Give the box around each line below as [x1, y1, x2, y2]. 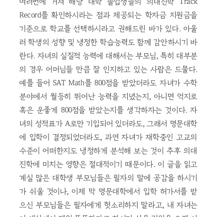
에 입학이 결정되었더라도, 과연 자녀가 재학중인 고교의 [19, 133, 198, 141]
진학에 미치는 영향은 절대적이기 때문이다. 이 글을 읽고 [19, 160, 198, 168]
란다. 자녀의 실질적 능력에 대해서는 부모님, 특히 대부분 [19, 52, 198, 60]
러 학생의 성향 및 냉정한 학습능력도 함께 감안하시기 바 [19, 38, 198, 46]
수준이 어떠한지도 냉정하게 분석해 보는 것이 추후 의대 [19, 147, 198, 155]
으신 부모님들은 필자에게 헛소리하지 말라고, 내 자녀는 [19, 201, 198, 209]
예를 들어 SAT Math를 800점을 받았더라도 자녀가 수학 [19, 79, 198, 87]
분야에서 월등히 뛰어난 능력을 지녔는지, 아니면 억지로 [19, 93, 198, 100]
